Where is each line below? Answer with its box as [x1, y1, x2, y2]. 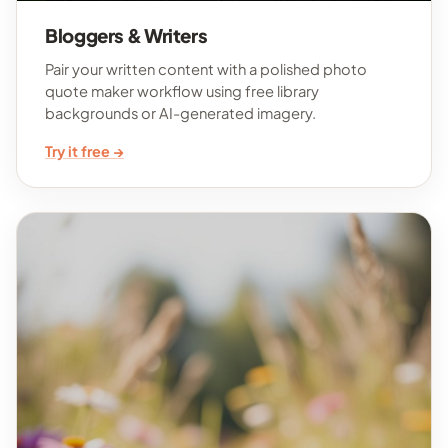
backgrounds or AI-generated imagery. [45, 103, 316, 122]
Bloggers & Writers [45, 23, 208, 47]
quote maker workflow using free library [45, 81, 319, 100]
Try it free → [45, 141, 124, 160]
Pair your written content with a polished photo [45, 59, 367, 78]
